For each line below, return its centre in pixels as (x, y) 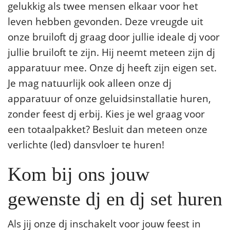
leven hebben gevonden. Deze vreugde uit (106, 21)
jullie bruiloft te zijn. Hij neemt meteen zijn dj (111, 52)
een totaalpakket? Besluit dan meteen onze (108, 129)
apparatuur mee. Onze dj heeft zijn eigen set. (112, 67)
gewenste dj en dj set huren (115, 199)
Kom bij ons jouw (79, 174)
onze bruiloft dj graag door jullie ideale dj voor (114, 36)
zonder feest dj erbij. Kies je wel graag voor (106, 113)
